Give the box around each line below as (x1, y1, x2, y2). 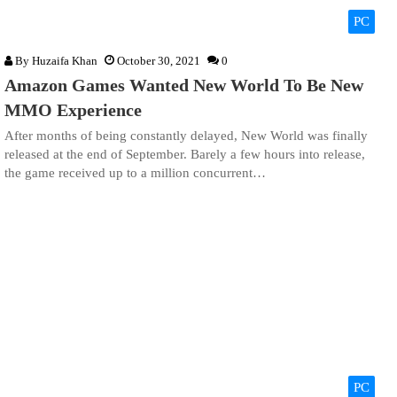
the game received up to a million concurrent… (4, 165, 266, 180)
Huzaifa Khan (32, 53, 97, 67)
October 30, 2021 (117, 53, 200, 67)
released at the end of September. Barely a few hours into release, (4, 146, 365, 161)
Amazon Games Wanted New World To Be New (4, 74, 363, 95)
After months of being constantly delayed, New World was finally (4, 128, 368, 143)
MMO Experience (4, 99, 142, 120)
